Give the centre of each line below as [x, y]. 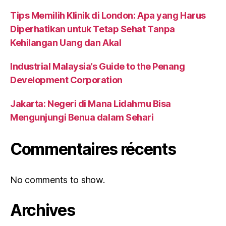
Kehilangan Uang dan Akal [66, 42]
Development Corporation [66, 80]
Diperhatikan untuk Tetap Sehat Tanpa [93, 29]
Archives [43, 210]
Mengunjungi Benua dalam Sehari [82, 117]
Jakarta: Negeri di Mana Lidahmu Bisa [91, 103]
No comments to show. [58, 180]
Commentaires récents [93, 149]
